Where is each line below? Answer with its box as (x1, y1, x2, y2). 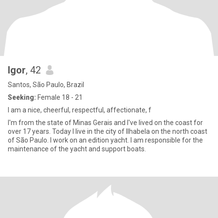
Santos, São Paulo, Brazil (8, 81, 84, 89)
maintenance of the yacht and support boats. (8, 145, 146, 153)
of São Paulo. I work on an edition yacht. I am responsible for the (8, 136, 203, 144)
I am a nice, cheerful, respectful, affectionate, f (8, 106, 151, 114)
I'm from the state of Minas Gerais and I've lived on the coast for (8, 119, 203, 127)
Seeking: (8, 93, 36, 101)
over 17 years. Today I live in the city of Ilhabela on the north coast (8, 127, 207, 135)
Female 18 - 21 (36, 93, 83, 101)
